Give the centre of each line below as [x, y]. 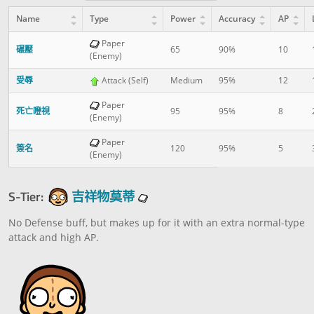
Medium [186, 81]
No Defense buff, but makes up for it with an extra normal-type [157, 223]
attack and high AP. [54, 238]
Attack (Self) [124, 81]
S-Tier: [26, 197]
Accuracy [237, 19]
